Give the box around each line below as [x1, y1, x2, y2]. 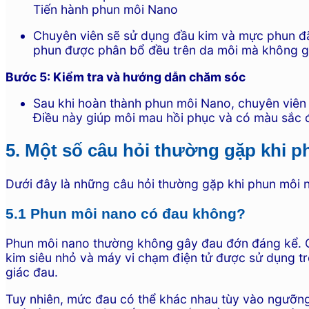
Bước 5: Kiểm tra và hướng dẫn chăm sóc [6, 69, 246, 84]
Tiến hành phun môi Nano [33, 1, 178, 17]
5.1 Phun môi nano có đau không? [6, 205, 246, 221]
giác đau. [6, 265, 58, 280]
